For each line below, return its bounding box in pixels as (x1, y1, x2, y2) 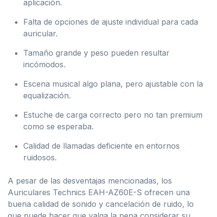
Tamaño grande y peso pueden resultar (23, 48, 170, 58)
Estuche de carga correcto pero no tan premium (23, 110, 202, 120)
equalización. (23, 91, 71, 101)
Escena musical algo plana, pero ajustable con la (23, 79, 203, 89)
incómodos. (23, 60, 65, 70)
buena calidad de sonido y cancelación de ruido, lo (8, 199, 194, 209)
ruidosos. (23, 153, 57, 163)
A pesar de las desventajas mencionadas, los (8, 176, 172, 186)
